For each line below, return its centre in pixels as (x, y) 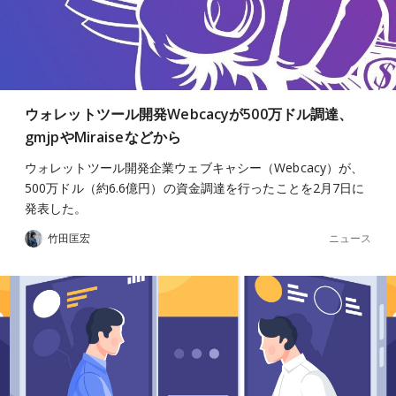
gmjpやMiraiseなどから (103, 137)
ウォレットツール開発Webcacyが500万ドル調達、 (189, 114)
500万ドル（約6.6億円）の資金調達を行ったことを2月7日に (195, 188)
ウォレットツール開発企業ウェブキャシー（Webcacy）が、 (194, 168)
